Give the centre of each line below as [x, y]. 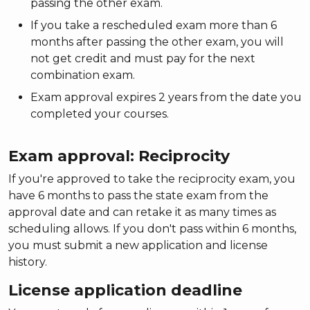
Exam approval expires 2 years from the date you [166, 97]
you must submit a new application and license [138, 245]
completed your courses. [100, 113]
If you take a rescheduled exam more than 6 [154, 25]
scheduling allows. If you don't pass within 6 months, [152, 228]
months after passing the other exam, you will [157, 42]
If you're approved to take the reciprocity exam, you [152, 179]
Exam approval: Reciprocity [119, 156]
